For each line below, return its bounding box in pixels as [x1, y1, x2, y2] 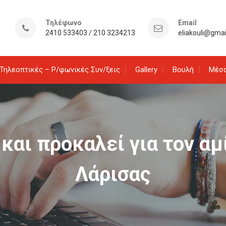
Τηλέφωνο [45, 19, 82, 27]
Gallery [135, 65, 157, 74]
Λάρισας [75, 162, 151, 186]
